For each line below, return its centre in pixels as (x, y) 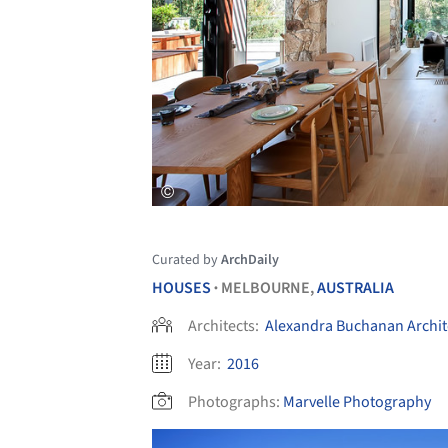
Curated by (186, 259)
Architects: (225, 325)
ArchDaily (250, 259)
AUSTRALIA (355, 287)
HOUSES (181, 287)
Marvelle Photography (357, 401)
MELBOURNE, (269, 287)
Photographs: (234, 401)
